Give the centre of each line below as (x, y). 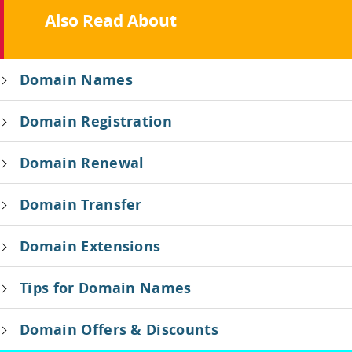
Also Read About (110, 21)
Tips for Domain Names (106, 288)
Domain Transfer (81, 204)
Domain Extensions (90, 246)
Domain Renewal (82, 163)
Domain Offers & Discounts (119, 329)
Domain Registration (96, 121)
